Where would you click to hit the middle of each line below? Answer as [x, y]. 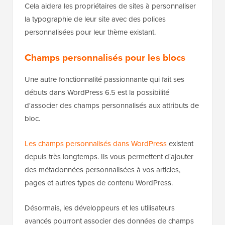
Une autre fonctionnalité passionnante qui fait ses [104, 80]
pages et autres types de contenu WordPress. [99, 183]
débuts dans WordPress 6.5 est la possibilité [97, 93]
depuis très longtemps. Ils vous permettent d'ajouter [109, 157]
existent [180, 144]
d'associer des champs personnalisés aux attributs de [112, 106]
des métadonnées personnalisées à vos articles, [102, 170]
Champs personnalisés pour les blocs [105, 58]
